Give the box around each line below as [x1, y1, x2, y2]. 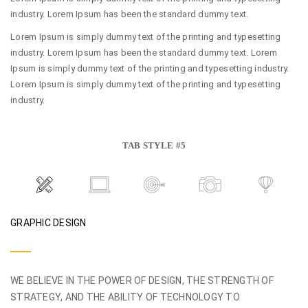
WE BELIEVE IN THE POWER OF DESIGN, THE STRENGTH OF [10, 275, 274, 287]
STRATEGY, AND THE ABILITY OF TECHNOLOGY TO [10, 291, 240, 303]
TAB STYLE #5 [122, 140, 186, 151]
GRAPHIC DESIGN [10, 217, 87, 228]
